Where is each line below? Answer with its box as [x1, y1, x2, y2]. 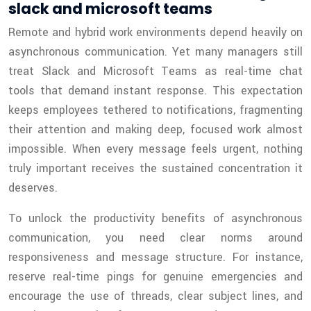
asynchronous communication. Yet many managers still [8, 44, 303, 60]
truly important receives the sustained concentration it [8, 160, 303, 177]
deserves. [8, 180, 58, 196]
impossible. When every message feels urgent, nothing [8, 141, 303, 158]
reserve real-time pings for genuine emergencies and [8, 269, 303, 285]
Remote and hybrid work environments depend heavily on [8, 24, 303, 41]
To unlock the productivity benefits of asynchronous [8, 210, 303, 227]
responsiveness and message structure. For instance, [8, 249, 303, 266]
